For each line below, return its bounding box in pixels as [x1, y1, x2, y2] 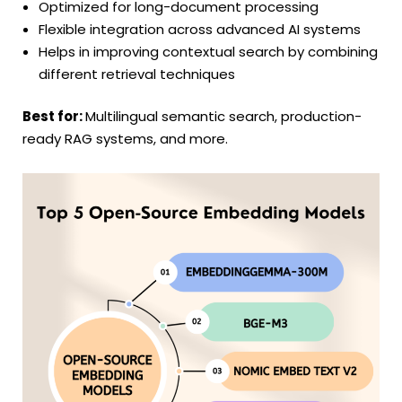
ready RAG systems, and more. [22, 129, 228, 149]
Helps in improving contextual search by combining [39, 41, 378, 61]
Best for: [22, 107, 85, 127]
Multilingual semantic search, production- [85, 107, 362, 127]
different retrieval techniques [39, 64, 235, 83]
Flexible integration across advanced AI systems [39, 19, 361, 39]
